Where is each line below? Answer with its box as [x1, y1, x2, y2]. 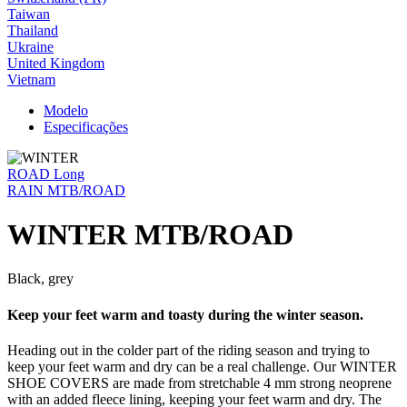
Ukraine [7, 38, 54, 55]
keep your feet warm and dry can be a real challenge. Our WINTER [7, 358, 397, 374]
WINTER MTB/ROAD [7, 217, 293, 251]
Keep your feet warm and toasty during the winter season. [7, 306, 363, 323]
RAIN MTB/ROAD [7, 182, 125, 198]
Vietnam [7, 71, 55, 87]
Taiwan [7, 5, 50, 22]
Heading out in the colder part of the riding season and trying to [7, 342, 370, 358]
